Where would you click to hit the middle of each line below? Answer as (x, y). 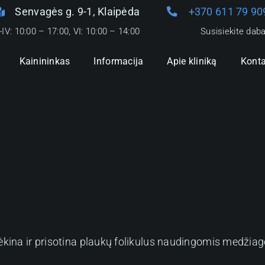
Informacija (119, 61)
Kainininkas (45, 61)
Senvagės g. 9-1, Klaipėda (77, 12)
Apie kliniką (192, 61)
